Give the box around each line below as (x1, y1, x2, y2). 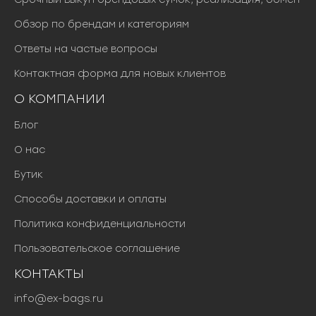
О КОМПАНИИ (14, 90, 105, 107)
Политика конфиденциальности (14, 217, 186, 230)
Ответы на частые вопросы (14, 42, 157, 55)
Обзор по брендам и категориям (14, 18, 189, 30)
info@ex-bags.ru (14, 292, 103, 305)
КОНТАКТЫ (14, 265, 84, 281)
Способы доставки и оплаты (14, 193, 166, 205)
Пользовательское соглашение (14, 242, 180, 255)
